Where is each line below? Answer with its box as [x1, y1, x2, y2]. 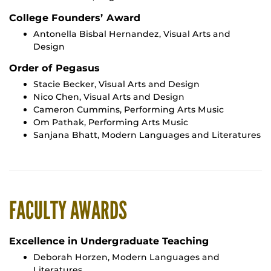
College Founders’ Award [9, 12, 140, 24]
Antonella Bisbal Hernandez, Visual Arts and [33, 28, 230, 40]
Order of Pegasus [9, 62, 100, 74]
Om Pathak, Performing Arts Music [33, 117, 188, 128]
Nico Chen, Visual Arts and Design [33, 91, 184, 103]
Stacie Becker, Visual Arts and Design [33, 79, 200, 90]
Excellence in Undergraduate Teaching [9, 235, 209, 247]
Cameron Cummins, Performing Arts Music [33, 104, 224, 116]
